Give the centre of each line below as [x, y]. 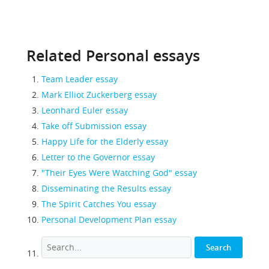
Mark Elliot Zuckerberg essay [99, 95]
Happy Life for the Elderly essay [105, 141]
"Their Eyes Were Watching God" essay [119, 173]
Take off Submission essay [94, 126]
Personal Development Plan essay [109, 219]
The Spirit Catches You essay [99, 204]
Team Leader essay [80, 79]
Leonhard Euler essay [85, 110]
